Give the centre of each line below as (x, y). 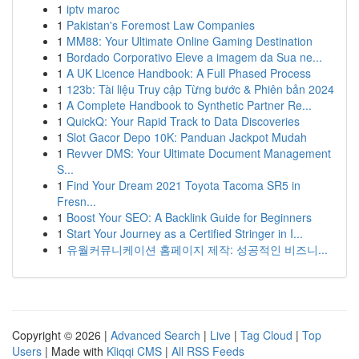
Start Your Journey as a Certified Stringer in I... (185, 233)
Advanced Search (155, 335)
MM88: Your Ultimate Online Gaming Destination (190, 41)
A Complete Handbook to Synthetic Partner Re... (189, 105)
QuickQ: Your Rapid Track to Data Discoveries (183, 121)
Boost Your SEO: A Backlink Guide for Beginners (189, 217)
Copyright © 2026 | (61, 335)
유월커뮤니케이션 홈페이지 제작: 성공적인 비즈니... (197, 249)
